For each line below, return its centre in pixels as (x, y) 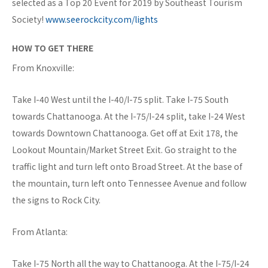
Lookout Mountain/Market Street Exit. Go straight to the (124, 150)
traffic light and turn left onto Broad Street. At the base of (127, 167)
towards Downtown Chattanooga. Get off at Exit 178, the (125, 133)
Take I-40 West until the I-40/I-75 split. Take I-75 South (120, 100)
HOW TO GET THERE (53, 48)
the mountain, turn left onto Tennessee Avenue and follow (129, 183)
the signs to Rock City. (56, 200)
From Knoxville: (43, 68)
